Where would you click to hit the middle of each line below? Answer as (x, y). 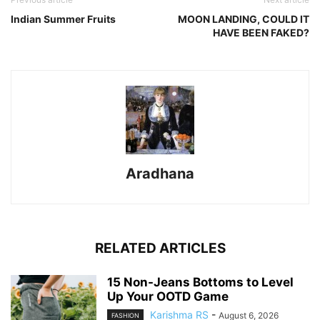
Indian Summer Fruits (63, 19)
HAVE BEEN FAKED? (261, 33)
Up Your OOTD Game (168, 297)
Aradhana (160, 174)
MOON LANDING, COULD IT (244, 19)
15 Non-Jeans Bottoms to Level (200, 282)
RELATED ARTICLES (160, 249)
